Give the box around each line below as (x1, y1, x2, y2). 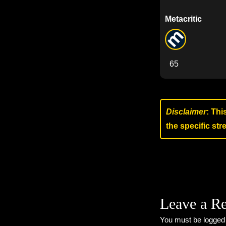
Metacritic (165, 15, 202, 23)
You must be (160, 215, 203, 224)
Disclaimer (166, 107, 206, 116)
